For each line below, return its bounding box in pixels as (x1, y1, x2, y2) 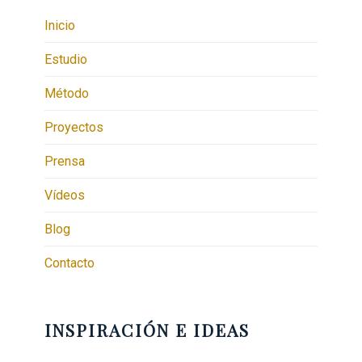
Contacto (44, 255, 95, 271)
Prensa (44, 154, 85, 170)
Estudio (44, 52, 87, 68)
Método (44, 86, 89, 102)
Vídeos (44, 187, 85, 204)
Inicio (44, 18, 75, 34)
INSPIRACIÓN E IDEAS (44, 318, 250, 342)
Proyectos (44, 120, 103, 136)
